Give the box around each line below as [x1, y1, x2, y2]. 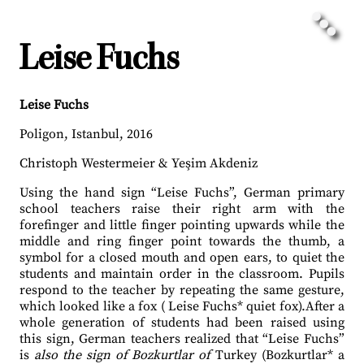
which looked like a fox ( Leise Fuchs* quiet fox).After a [19, 298, 344, 314]
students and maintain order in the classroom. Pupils [19, 266, 344, 282]
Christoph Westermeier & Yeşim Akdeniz [19, 155, 258, 171]
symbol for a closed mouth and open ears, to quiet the [19, 249, 344, 266]
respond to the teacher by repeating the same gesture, [19, 282, 344, 298]
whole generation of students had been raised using [19, 314, 344, 331]
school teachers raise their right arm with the [19, 201, 344, 217]
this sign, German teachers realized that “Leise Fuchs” [19, 331, 344, 347]
